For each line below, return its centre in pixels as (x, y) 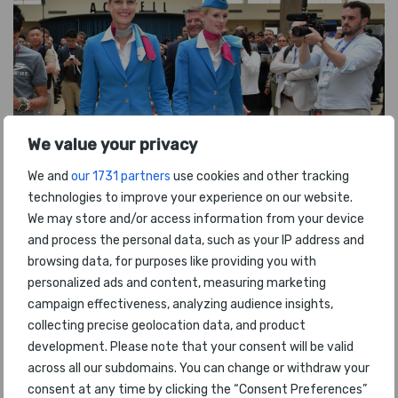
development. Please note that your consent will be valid (191, 347)
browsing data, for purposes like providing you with (172, 262)
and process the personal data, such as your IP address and (196, 240)
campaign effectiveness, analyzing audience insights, (180, 304)
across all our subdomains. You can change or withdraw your (199, 368)
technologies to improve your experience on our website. (190, 198)
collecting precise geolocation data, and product (167, 326)
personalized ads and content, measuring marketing (177, 283)
